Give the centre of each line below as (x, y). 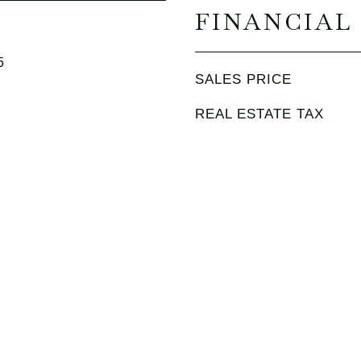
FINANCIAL (274, 22)
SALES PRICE (243, 79)
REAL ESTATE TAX (259, 114)
